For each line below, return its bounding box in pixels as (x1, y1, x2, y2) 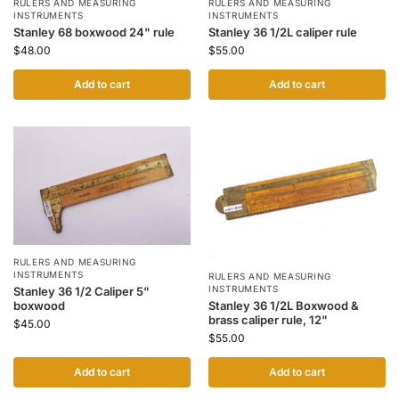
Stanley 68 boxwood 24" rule (13, 24, 175, 39)
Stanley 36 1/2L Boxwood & (208, 298, 359, 313)
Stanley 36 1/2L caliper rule (208, 24, 357, 39)
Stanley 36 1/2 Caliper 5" (13, 283, 150, 298)
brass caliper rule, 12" (208, 313, 328, 328)
